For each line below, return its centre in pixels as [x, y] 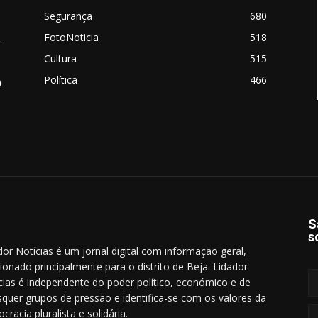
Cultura [60, 59]
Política [61, 80]
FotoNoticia [71, 37]
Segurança [68, 16]
